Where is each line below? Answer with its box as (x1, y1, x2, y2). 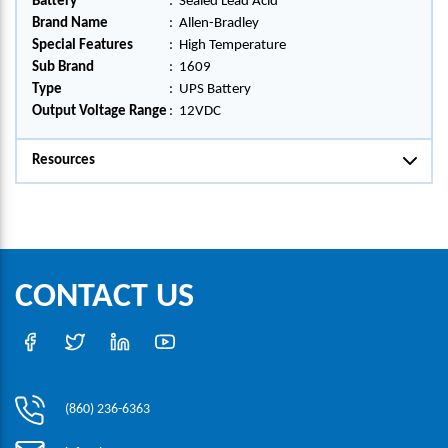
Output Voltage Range (32, 104, 167, 119)
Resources (32, 153, 95, 168)
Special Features (32, 38, 133, 53)
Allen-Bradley (179, 16, 259, 31)
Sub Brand (32, 60, 94, 75)
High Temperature (179, 38, 286, 53)
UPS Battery (179, 82, 251, 97)
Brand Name (32, 16, 108, 31)
